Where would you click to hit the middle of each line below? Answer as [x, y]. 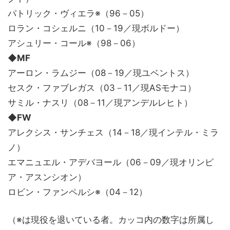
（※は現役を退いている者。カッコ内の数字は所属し [111, 220]
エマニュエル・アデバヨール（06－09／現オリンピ [111, 162]
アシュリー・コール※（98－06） [74, 43]
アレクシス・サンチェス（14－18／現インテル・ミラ [113, 133]
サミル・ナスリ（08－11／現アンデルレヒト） [100, 103]
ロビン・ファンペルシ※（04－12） [78, 192]
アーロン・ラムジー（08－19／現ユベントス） [101, 73]
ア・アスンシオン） [47, 177]
